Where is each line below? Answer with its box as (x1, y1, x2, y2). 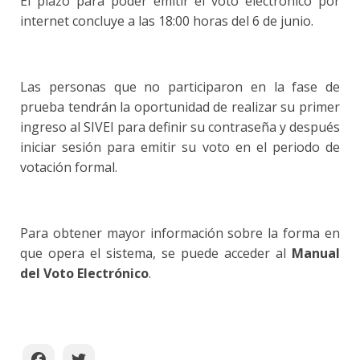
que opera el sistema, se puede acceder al (20, 244, 292, 263)
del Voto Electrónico (20, 264, 149, 283)
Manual (292, 244, 340, 263)
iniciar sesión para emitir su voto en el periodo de (20, 138, 340, 157)
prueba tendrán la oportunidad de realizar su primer (20, 98, 340, 117)
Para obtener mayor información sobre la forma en (20, 224, 340, 243)
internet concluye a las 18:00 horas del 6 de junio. (20, 12, 320, 31)
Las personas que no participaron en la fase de (20, 78, 340, 96)
